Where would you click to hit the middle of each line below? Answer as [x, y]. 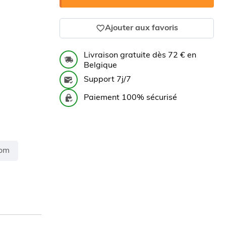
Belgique [100, 66]
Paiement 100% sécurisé [130, 98]
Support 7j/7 [107, 80]
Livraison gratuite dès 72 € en [140, 55]
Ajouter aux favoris [141, 28]
